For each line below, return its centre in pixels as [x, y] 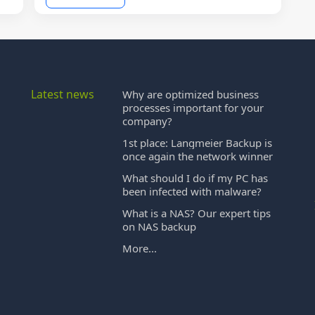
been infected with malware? [192, 191]
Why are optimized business [191, 94]
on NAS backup [160, 226]
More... [140, 248]
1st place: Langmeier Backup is [198, 143]
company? [148, 121]
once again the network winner [198, 156]
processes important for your [193, 108]
